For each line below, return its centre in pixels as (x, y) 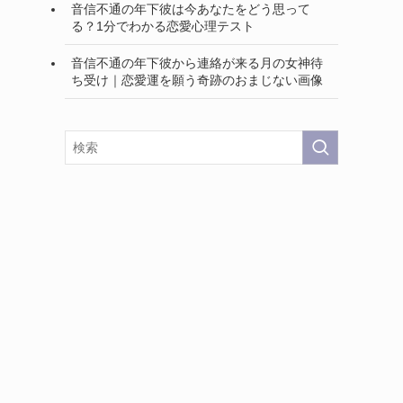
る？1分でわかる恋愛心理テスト (163, 26)
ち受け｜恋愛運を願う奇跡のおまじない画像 (197, 80)
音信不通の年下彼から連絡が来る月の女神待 (197, 63)
